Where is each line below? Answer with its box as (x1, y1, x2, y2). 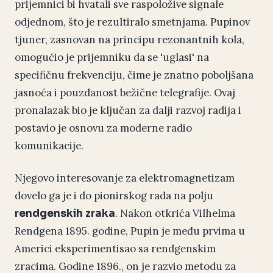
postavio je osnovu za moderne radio (15, 121, 192, 135)
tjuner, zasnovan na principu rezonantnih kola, (15, 33, 244, 47)
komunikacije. (15, 139, 83, 153)
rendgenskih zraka (15, 207, 115, 221)
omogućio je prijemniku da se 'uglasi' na (15, 51, 209, 65)
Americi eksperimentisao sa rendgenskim (15, 242, 216, 256)
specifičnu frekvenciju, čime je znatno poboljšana (15, 68, 253, 82)
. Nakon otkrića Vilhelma (115, 207, 235, 221)
